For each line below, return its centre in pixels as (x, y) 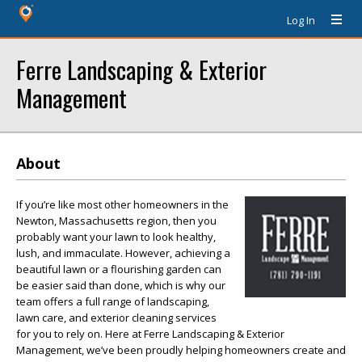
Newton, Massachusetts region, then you (116, 221)
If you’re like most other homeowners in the (122, 204)
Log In (301, 20)
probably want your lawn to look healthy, (116, 237)
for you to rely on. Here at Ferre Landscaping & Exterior (150, 334)
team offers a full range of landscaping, (113, 301)
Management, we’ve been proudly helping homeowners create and (181, 350)
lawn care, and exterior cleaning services (116, 318)
